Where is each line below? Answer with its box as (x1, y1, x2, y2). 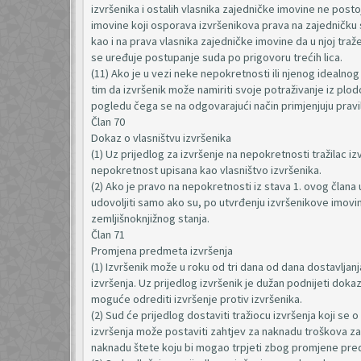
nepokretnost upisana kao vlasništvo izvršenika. (91, 163, 322, 177)
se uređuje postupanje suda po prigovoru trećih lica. (91, 50, 342, 64)
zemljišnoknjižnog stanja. (91, 211, 210, 226)
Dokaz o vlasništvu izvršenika (91, 131, 231, 145)
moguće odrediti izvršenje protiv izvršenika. (91, 292, 302, 306)
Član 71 (91, 227, 125, 242)
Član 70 (91, 114, 125, 129)
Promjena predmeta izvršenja (91, 243, 233, 258)
